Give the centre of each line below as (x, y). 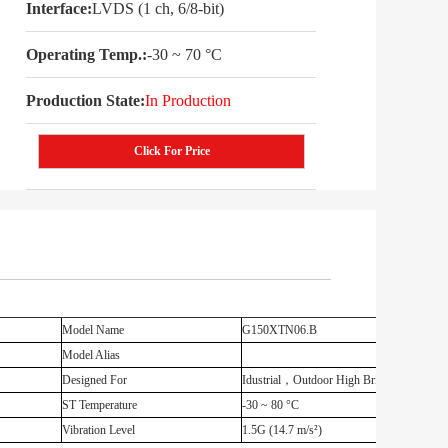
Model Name (93, 330)
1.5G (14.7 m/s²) (282, 430)
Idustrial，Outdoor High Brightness (328, 380)
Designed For (94, 380)
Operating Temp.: (86, 54)
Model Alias (91, 355)
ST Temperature (99, 405)
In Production (188, 100)
